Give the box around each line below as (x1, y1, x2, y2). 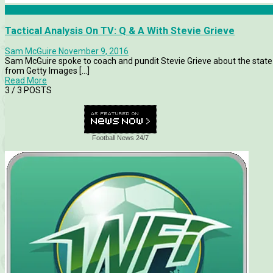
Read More (5, 76, 47, 86)
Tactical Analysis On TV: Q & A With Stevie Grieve (5, 24, 235, 37)
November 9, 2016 (58, 46, 129, 57)
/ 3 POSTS (10, 85, 52, 96)
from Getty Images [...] (5, 66, 90, 76)
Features (5, 5, 39, 15)
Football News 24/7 (92, 134, 149, 142)
